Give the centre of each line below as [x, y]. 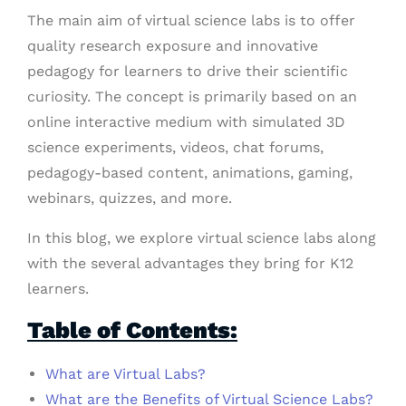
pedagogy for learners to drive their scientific [188, 71]
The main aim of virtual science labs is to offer [191, 20]
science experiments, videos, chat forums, [175, 147]
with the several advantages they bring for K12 [190, 263]
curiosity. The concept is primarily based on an [192, 97]
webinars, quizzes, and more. [130, 198]
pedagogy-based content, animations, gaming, [190, 173]
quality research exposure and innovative [173, 46]
